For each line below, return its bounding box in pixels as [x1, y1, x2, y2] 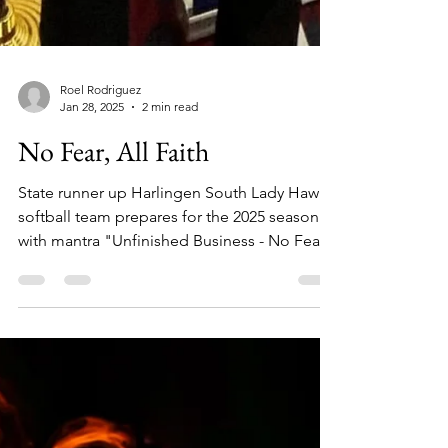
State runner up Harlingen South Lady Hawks [18, 231, 334, 250]
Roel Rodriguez [60, 130, 141, 145]
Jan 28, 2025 [60, 147, 124, 162]
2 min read [142, 147, 198, 162]
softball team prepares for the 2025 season [18, 255, 319, 274]
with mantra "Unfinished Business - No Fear [18, 279, 325, 298]
